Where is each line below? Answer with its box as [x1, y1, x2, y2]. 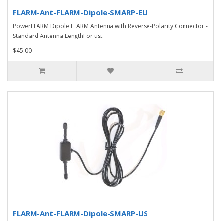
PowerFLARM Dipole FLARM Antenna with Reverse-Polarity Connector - [13, 21, 208, 30]
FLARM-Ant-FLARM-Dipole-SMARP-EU [13, 7, 147, 17]
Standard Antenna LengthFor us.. [13, 31, 104, 40]
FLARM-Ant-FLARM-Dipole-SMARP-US [13, 208, 148, 218]
